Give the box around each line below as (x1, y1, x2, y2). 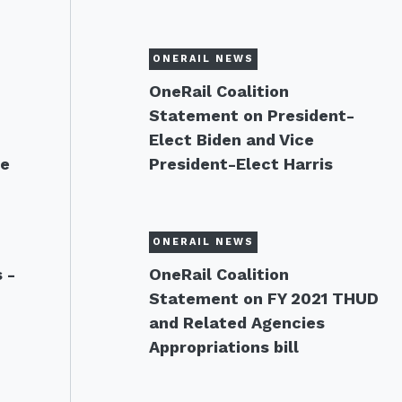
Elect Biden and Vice (148, 130, 314, 149)
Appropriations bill (148, 337, 299, 356)
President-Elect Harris (148, 154, 333, 173)
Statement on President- (148, 106, 354, 125)
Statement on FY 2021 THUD (148, 289, 379, 308)
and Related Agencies (148, 313, 325, 332)
